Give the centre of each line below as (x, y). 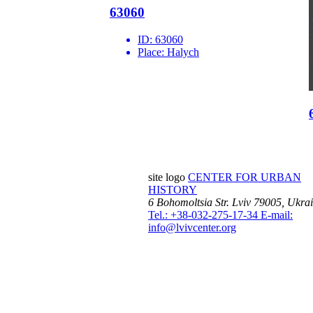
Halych (183, 52)
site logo (167, 177)
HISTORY (173, 190)
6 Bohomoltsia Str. (189, 203)
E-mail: (277, 215)
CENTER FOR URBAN (245, 177)
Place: (152, 52)
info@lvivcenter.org (192, 228)
